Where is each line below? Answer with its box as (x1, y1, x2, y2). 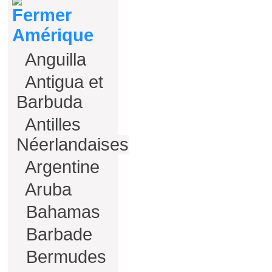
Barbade (21, 225, 92, 244)
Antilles (21, 115, 81, 134)
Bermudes (21, 247, 106, 267)
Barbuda (16, 92, 83, 112)
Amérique (12, 25, 93, 45)
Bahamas (21, 202, 100, 222)
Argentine (21, 157, 100, 177)
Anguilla (21, 50, 86, 69)
